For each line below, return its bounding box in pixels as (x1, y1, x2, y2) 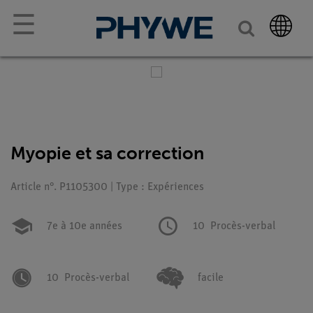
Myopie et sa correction (10, 143, 204, 164)
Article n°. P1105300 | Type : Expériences (10, 182, 204, 193)
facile (198, 272, 224, 284)
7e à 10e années (47, 221, 122, 232)
